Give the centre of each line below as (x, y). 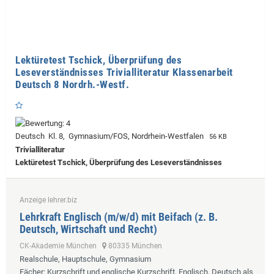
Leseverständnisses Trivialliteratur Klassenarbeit (124, 72)
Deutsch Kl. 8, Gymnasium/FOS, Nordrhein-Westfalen (111, 136)
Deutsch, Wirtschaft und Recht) (88, 229)
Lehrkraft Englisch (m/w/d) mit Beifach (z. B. (119, 217)
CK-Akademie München (61, 246)
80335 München (134, 246)
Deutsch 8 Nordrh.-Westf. (72, 85)
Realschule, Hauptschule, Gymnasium (85, 259)
